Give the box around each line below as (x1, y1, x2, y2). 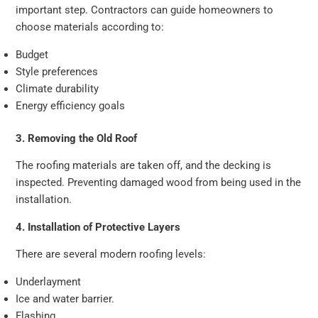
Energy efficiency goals (16, 99, 126, 112)
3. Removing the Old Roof (16, 131, 138, 145)
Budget (16, 48, 49, 61)
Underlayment (16, 275, 82, 289)
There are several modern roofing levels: (16, 248, 207, 261)
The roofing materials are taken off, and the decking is (16, 159, 272, 172)
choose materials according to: (16, 21, 165, 34)
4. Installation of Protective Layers (16, 220, 181, 234)
